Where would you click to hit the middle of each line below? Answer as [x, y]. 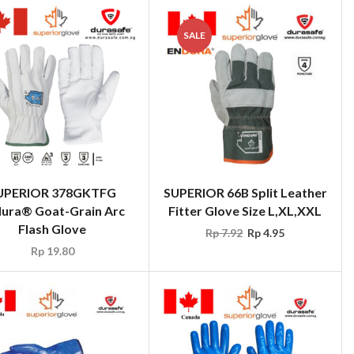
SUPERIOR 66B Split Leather [245, 193]
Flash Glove [53, 229]
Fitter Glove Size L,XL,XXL [245, 211]
